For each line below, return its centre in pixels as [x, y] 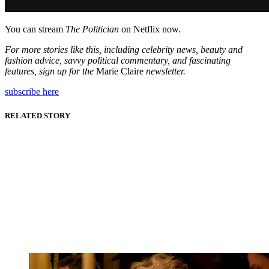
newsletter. [166, 71]
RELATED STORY [38, 115]
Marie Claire [120, 71]
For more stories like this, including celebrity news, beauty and [124, 50]
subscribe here [32, 92]
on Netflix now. [150, 29]
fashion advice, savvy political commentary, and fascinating [118, 61]
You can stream [35, 29]
